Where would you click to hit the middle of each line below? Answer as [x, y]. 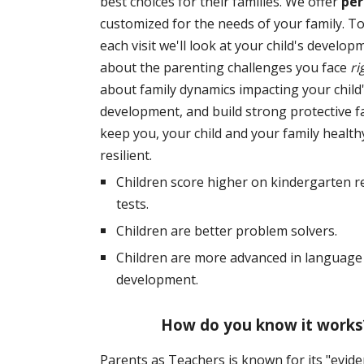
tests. [132, 204]
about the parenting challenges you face [225, 67]
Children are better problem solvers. [226, 231]
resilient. [126, 155]
